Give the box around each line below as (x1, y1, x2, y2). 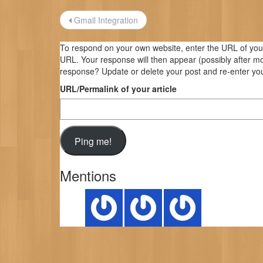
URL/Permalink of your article (60, 83, 177, 95)
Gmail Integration (72, 14, 138, 26)
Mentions (60, 165, 116, 186)
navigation (59, 26, 140, 52)
